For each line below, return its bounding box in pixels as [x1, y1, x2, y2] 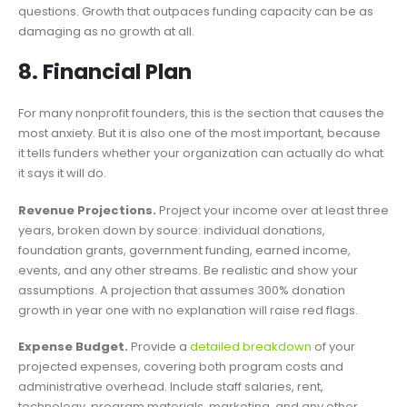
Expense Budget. [18, 338, 128, 356]
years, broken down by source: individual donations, [18, 221, 325, 239]
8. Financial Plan [18, 57, 192, 86]
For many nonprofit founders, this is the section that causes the [18, 104, 384, 122]
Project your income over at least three [156, 201, 389, 219]
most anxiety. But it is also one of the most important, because [18, 124, 381, 142]
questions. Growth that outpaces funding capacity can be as [18, 3, 373, 21]
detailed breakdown [190, 338, 312, 356]
